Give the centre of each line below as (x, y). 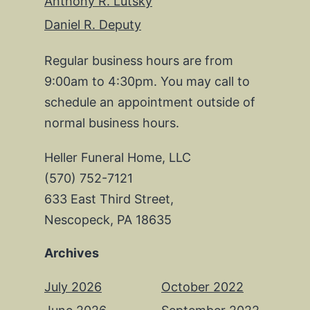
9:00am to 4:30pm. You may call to (147, 81)
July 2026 (73, 286)
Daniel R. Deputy (93, 24)
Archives (72, 253)
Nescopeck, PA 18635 (108, 219)
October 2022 (202, 286)
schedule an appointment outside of (150, 102)
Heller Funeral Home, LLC (118, 157)
